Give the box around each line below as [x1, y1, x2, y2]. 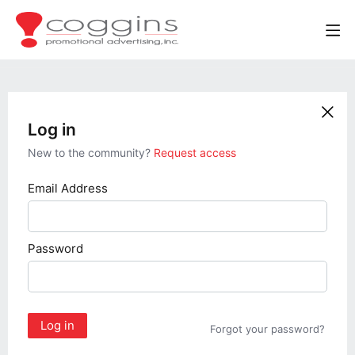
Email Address [28, 181, 108, 196]
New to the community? [28, 146, 154, 159]
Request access [154, 146, 236, 159]
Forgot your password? [210, 323, 325, 335]
